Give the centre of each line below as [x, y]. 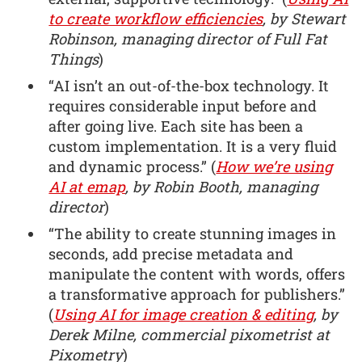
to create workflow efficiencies [156, 19]
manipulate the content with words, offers [197, 274]
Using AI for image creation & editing [184, 315]
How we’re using [274, 167]
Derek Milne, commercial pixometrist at [189, 335]
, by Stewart [305, 19]
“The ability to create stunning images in [193, 234]
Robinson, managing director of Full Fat [188, 39]
